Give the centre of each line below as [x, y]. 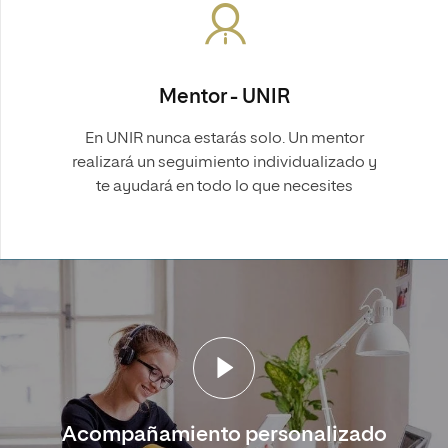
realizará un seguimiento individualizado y [224, 163]
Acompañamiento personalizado [224, 435]
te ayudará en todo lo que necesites [224, 187]
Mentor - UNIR [224, 97]
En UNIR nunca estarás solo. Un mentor [224, 139]
